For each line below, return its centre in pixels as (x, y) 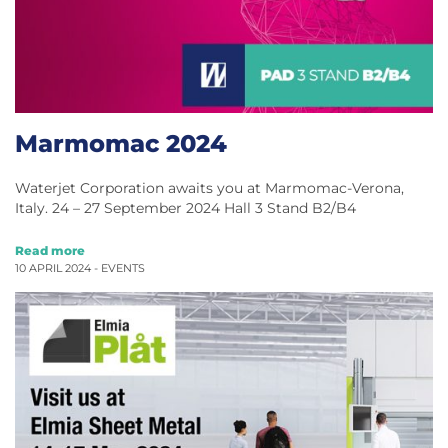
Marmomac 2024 (121, 142)
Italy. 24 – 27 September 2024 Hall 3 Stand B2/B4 (187, 207)
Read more (50, 250)
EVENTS (123, 268)
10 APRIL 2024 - (58, 268)
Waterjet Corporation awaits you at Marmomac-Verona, (209, 187)
